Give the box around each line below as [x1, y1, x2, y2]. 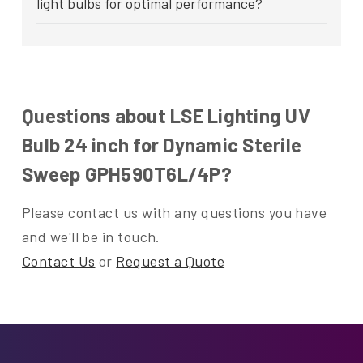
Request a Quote [116, 252, 225, 271]
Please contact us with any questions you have [22, 203, 327, 222]
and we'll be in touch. [22, 228, 160, 246]
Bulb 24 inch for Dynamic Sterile [22, 133, 301, 157]
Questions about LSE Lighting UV [22, 104, 310, 128]
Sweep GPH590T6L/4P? [22, 162, 232, 186]
